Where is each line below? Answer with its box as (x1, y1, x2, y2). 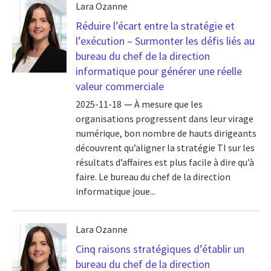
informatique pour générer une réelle (76, 64, 242, 78)
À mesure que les (134, 98, 203, 111)
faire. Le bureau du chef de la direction (76, 171, 230, 183)
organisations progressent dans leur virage (76, 113, 253, 125)
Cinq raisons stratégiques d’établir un (76, 242, 244, 256)
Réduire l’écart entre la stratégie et (76, 19, 235, 33)
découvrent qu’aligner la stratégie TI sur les (76, 142, 255, 154)
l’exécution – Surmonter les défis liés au (76, 34, 255, 48)
